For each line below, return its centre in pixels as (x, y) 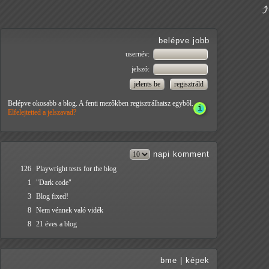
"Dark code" (54, 183)
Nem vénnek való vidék (70, 210)
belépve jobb (184, 41)
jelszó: (141, 69)
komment (191, 154)
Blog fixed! (52, 197)
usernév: (138, 54)
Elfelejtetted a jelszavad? (42, 113)
